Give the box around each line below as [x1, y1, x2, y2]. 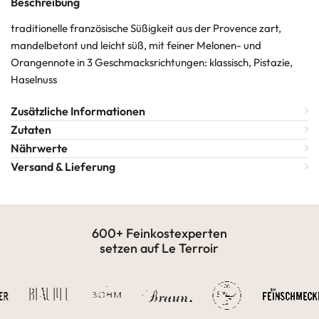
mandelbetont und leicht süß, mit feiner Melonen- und [11, 38, 261, 53]
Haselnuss [11, 73, 57, 87]
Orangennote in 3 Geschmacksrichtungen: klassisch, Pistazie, [11, 56, 293, 70]
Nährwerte [11, 141, 68, 156]
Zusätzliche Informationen [11, 104, 145, 119]
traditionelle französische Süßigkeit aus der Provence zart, [11, 21, 281, 36]
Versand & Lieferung [11, 159, 115, 174]
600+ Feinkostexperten [91, 225, 227, 242]
